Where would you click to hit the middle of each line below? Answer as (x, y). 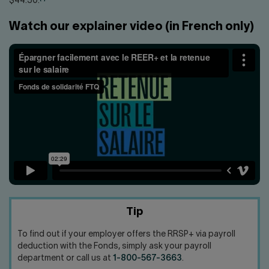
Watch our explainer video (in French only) (131, 27)
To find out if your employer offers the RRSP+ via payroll (126, 235)
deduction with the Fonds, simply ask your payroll (114, 247)
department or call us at (65, 259)
